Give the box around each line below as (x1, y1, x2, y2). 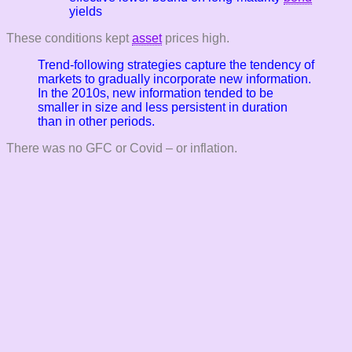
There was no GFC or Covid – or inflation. (6, 141, 237, 155)
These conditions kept (6, 31, 132, 45)
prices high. (162, 31, 229, 45)
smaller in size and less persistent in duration (38, 100, 288, 114)
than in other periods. (38, 114, 155, 128)
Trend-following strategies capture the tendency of (38, 57, 314, 71)
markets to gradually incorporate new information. (38, 71, 311, 86)
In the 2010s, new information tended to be (38, 86, 273, 100)
